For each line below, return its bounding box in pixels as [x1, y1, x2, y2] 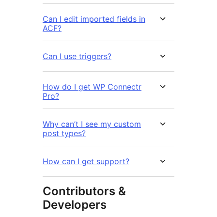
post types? [43, 128, 86, 138]
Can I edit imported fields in [43, 14, 145, 24]
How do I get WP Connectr [43, 81, 141, 92]
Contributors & [43, 184, 126, 198]
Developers [43, 197, 107, 212]
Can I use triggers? [43, 51, 111, 61]
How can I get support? [43, 156, 129, 166]
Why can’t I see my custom [43, 119, 141, 129]
